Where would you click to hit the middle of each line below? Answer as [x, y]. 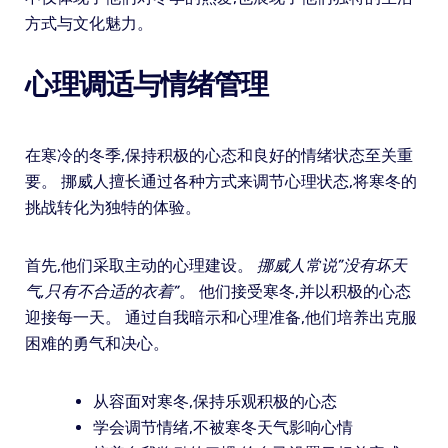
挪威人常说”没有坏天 [331, 265]
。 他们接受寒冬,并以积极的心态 [294, 291]
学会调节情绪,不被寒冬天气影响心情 [222, 427]
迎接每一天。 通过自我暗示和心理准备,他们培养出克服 [220, 317]
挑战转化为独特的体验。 [112, 207]
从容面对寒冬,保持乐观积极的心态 [214, 401]
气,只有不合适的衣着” [101, 291]
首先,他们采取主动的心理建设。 [140, 265]
